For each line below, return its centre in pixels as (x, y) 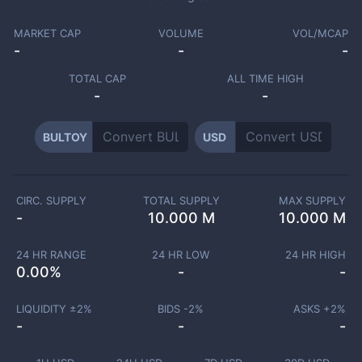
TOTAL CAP (97, 78)
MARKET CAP (47, 33)
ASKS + (312, 309)
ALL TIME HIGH (265, 78)
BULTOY (65, 137)
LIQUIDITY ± (46, 309)
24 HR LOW (181, 255)
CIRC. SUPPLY (51, 200)
